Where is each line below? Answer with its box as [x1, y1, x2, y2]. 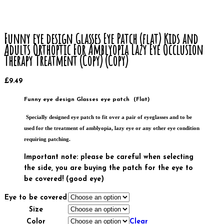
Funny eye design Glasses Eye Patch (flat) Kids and [4, 29, 198, 47]
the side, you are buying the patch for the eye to [24, 164, 193, 172]
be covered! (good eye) [24, 175, 104, 183]
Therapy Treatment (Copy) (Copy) [4, 51, 128, 69]
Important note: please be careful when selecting [24, 153, 193, 161]
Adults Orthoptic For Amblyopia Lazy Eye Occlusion [4, 40, 203, 58]
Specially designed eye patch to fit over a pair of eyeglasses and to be [26, 114, 192, 120]
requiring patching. [24, 136, 70, 142]
